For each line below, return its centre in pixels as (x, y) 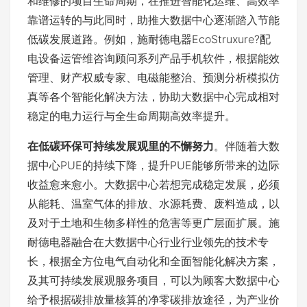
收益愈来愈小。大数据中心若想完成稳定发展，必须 (153, 184)
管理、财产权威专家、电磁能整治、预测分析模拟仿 (153, 77)
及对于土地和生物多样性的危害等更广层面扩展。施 (153, 223)
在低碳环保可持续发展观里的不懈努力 (121, 146)
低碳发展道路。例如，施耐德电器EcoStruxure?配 (149, 39)
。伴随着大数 (247, 146)
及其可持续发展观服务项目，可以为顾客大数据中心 (153, 280)
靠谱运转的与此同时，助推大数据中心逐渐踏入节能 (153, 20)
